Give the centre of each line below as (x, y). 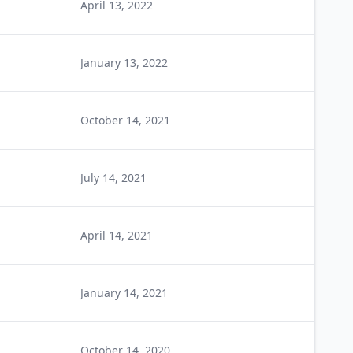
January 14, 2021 (124, 293)
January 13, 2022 (124, 63)
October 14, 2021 (125, 120)
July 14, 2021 (113, 178)
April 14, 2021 (117, 235)
